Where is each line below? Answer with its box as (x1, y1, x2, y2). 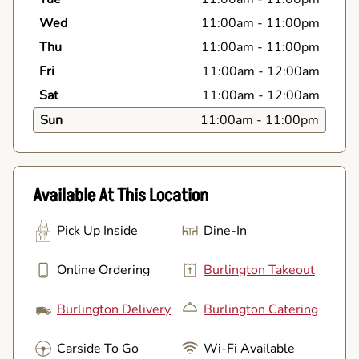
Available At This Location (33, 182, 208, 208)
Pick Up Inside (57, 221, 138, 240)
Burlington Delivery (57, 300, 171, 318)
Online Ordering (57, 260, 150, 279)
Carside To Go (57, 339, 139, 357)
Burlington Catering (204, 300, 318, 318)
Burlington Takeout (204, 260, 315, 279)
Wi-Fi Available (204, 339, 295, 357)
